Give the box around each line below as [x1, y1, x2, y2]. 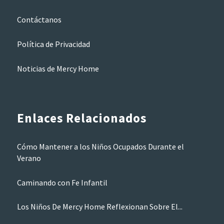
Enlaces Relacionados [16, 110, 146, 126]
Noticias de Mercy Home [16, 63, 99, 73]
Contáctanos [16, 14, 61, 25]
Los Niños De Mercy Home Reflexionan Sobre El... [16, 201, 182, 212]
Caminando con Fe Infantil [16, 177, 107, 187]
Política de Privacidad [16, 39, 90, 49]
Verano [16, 152, 41, 163]
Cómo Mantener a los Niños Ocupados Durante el [16, 141, 184, 151]
